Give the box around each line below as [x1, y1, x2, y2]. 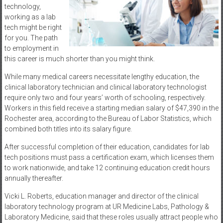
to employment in [4, 44, 59, 52]
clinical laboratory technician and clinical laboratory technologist [4, 83, 207, 91]
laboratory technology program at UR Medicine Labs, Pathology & [4, 202, 209, 211]
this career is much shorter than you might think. [4, 54, 155, 63]
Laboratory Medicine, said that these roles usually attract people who [4, 213, 218, 221]
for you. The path [4, 33, 58, 42]
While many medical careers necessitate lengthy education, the [4, 72, 199, 81]
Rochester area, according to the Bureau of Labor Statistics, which [4, 114, 212, 122]
